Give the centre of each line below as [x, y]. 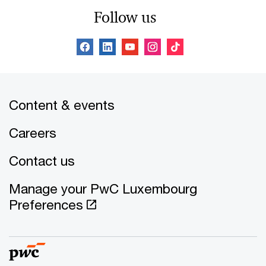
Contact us [42, 161]
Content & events [62, 105]
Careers [33, 133]
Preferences [46, 205]
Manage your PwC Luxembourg [103, 189]
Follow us [125, 17]
